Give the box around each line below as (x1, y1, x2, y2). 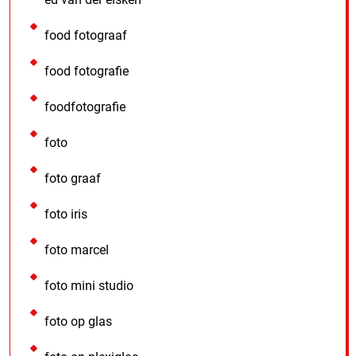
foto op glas (44, 313, 112, 329)
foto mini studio (44, 277, 133, 293)
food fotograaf (44, 27, 127, 43)
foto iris (44, 206, 87, 222)
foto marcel (44, 242, 109, 257)
